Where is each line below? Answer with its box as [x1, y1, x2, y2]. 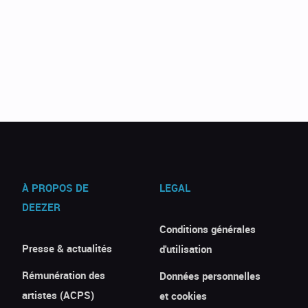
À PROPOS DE [22, 181, 89, 195]
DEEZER [22, 200, 61, 214]
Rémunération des [22, 268, 106, 282]
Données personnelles [159, 269, 261, 283]
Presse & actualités [22, 241, 113, 255]
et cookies [159, 289, 207, 302]
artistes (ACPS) [22, 288, 95, 302]
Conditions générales [159, 222, 256, 236]
